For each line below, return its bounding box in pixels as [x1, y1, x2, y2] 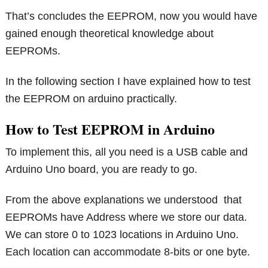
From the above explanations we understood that [5, 194, 242, 206]
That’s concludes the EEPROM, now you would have [5, 10, 258, 23]
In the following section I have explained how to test [5, 75, 251, 88]
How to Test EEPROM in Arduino [5, 118, 215, 140]
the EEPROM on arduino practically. [5, 93, 178, 105]
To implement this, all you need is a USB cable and [5, 146, 248, 159]
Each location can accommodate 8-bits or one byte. [5, 246, 251, 258]
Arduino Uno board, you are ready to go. [5, 163, 198, 176]
